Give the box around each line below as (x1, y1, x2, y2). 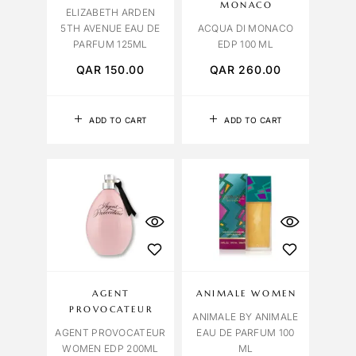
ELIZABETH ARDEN (65, 6, 156, 18)
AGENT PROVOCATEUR (55, 327, 166, 339)
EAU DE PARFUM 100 (196, 327, 295, 339)
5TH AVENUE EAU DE (60, 21, 161, 34)
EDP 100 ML (218, 37, 273, 50)
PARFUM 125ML (73, 37, 148, 50)
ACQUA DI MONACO (197, 21, 294, 34)
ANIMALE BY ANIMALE (192, 311, 299, 323)
